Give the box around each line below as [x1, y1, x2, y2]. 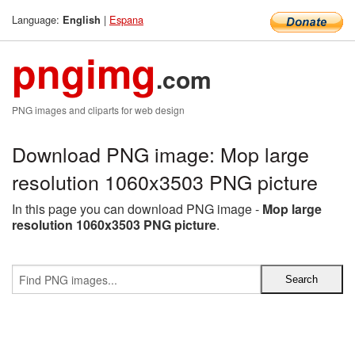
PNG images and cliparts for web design [12, 103, 185, 116]
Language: [12, 12, 63, 27]
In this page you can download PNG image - [12, 200, 262, 218]
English [63, 13, 101, 27]
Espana [109, 12, 143, 27]
